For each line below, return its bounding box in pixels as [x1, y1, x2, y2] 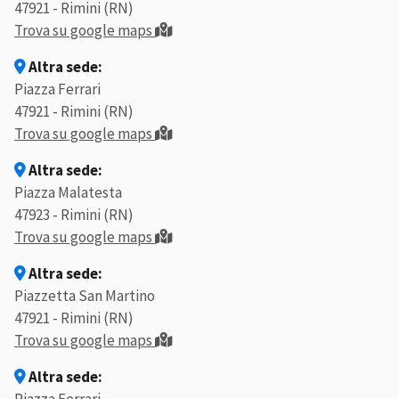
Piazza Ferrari [14, 79, 101, 100]
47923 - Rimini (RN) [14, 205, 134, 225]
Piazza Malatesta [14, 183, 122, 203]
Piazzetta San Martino [14, 286, 155, 306]
